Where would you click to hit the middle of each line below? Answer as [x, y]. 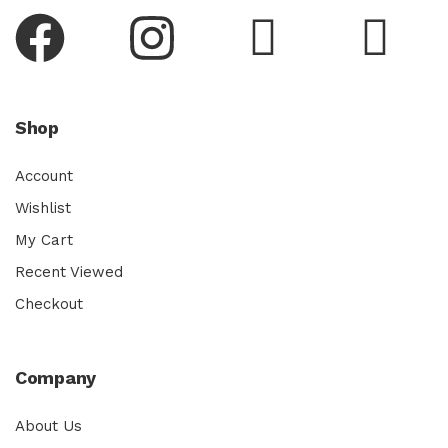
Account [44, 175]
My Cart [44, 239]
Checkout [49, 303]
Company [55, 377]
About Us [48, 425]
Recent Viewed [69, 271]
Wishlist [43, 207]
